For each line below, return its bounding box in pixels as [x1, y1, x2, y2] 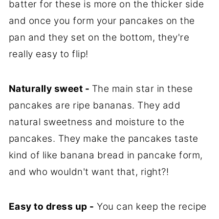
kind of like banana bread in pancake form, [8, 149, 203, 161]
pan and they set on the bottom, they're [8, 31, 190, 43]
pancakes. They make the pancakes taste [8, 132, 198, 144]
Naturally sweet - [8, 83, 92, 94]
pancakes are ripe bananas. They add [8, 99, 181, 111]
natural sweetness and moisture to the [8, 116, 185, 128]
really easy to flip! [8, 48, 88, 60]
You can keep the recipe [94, 200, 207, 212]
